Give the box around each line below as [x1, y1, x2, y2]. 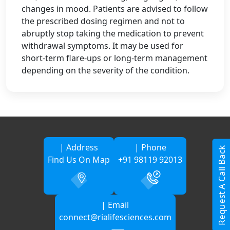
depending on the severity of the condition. [22, 65, 189, 76]
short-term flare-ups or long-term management [22, 52, 207, 64]
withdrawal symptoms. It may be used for [22, 40, 183, 51]
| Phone [134, 142, 166, 153]
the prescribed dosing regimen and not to [22, 15, 185, 27]
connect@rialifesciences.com [59, 212, 171, 223]
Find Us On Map [48, 154, 110, 165]
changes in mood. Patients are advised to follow [22, 3, 208, 14]
